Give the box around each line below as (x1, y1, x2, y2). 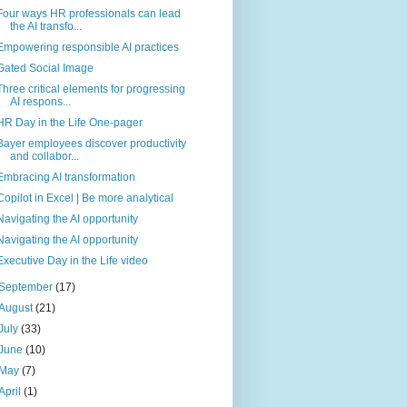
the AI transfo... (9, 20, 82, 33)
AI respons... (9, 95, 71, 108)
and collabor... (9, 150, 79, 163)
